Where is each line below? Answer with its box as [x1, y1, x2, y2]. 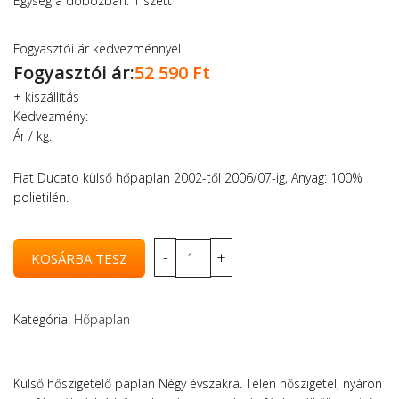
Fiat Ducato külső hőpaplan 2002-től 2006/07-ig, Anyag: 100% [13, 168, 362, 186]
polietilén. [13, 188, 69, 206]
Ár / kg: [13, 126, 52, 144]
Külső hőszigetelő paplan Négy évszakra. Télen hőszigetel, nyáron [13, 374, 382, 392]
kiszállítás [25, 87, 79, 105]
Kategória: [13, 310, 74, 328]
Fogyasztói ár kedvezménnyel [13, 39, 181, 57]
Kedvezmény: [13, 107, 88, 125]
